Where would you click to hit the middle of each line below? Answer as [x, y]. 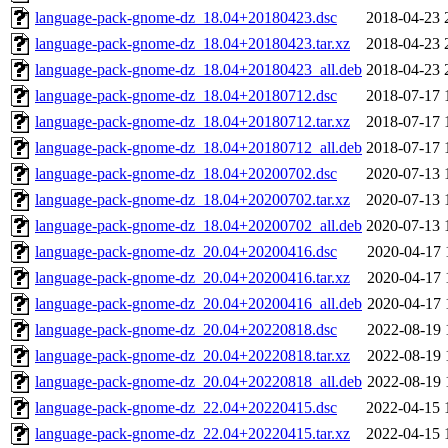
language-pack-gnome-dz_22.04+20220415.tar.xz [192, 434]
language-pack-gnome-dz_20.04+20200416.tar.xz [192, 278]
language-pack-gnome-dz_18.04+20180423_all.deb [198, 70]
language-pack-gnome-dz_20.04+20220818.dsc [186, 330]
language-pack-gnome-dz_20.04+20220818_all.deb [198, 382]
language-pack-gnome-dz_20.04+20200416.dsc [186, 252]
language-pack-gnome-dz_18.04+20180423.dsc [186, 18]
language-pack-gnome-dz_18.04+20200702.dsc [186, 174]
